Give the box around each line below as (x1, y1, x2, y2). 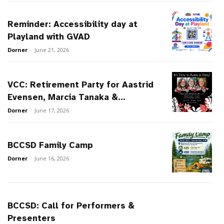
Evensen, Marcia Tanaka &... (7, 92, 126, 103)
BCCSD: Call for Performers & (7, 200, 135, 211)
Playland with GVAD (7, 31, 90, 42)
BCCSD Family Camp (7, 140, 93, 151)
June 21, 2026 (34, 46, 69, 54)
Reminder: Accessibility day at (7, 19, 138, 30)
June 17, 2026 (34, 106, 69, 114)
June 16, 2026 (34, 154, 69, 162)
